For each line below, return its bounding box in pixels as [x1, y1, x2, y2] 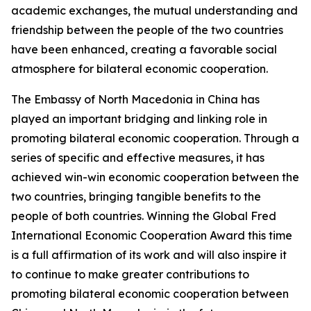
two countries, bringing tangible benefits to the [11, 190, 261, 203]
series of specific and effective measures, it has [11, 151, 264, 165]
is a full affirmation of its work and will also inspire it [11, 248, 287, 262]
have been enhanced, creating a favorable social [11, 42, 277, 56]
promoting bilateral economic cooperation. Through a [11, 131, 299, 145]
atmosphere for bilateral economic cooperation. [11, 62, 268, 76]
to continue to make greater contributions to [11, 267, 249, 281]
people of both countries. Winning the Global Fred [11, 209, 276, 223]
